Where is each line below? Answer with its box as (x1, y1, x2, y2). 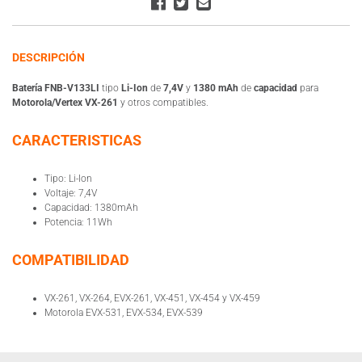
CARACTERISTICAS (12, 131, 141, 149)
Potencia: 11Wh (44, 216, 112, 228)
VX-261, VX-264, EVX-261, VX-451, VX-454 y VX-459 (44, 292, 260, 304)
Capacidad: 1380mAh (44, 201, 138, 213)
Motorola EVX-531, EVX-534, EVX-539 (44, 306, 203, 318)
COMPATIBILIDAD (12, 250, 129, 268)
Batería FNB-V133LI (12, 82, 99, 94)
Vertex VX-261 (55, 96, 118, 108)
